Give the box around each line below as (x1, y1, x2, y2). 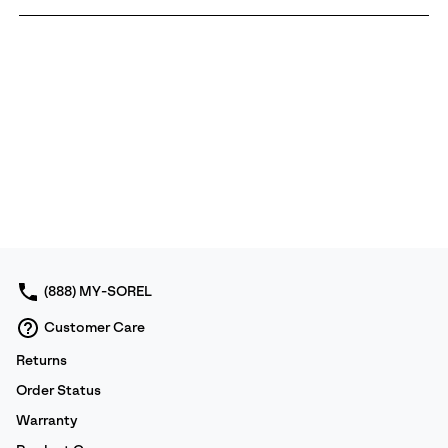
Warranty (16, 413, 77, 428)
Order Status (16, 383, 101, 398)
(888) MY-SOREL (44, 284, 152, 299)
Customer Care (44, 320, 145, 335)
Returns (16, 353, 67, 368)
